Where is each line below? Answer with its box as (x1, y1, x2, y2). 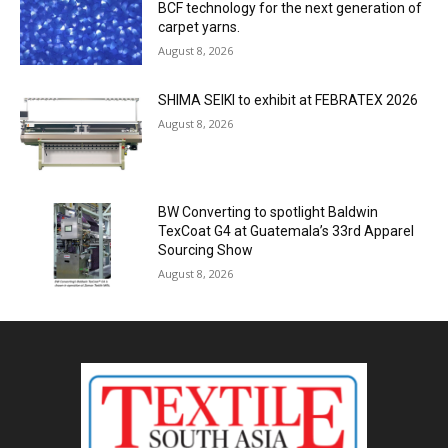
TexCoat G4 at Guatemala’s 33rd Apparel (158, 223, 415, 240)
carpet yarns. (158, 18, 241, 35)
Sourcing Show (158, 242, 254, 259)
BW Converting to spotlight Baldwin (158, 204, 379, 221)
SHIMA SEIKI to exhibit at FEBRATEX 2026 (158, 92, 419, 109)
